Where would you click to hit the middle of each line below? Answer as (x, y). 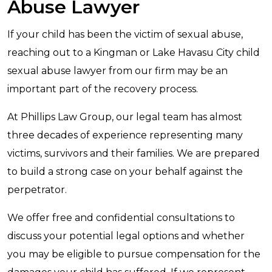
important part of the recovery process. (103, 89)
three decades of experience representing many (125, 135)
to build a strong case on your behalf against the (125, 172)
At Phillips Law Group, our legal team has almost (125, 117)
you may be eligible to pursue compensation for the (134, 254)
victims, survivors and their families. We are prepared (134, 153)
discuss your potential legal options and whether (126, 236)
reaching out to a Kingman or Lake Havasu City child (134, 53)
